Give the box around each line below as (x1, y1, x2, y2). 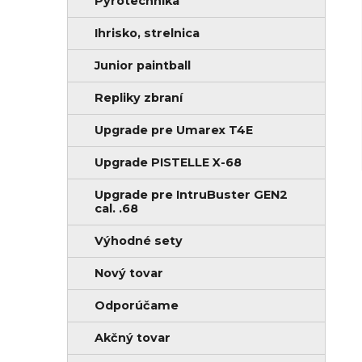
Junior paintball (95, 58, 191, 74)
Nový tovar (95, 266, 163, 281)
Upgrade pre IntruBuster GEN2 (95, 187, 288, 203)
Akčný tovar (95, 330, 170, 346)
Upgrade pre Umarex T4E (95, 123, 253, 138)
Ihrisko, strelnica (95, 26, 200, 41)
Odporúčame (95, 298, 179, 314)
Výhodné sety (95, 234, 183, 249)
